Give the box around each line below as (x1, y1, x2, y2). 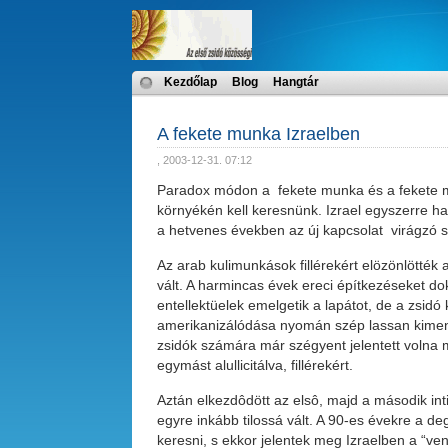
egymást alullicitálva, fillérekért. (157, 357, 353, 373)
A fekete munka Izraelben (157, 124, 360, 144)
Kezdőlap (164, 75, 217, 89)
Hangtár (273, 75, 319, 89)
